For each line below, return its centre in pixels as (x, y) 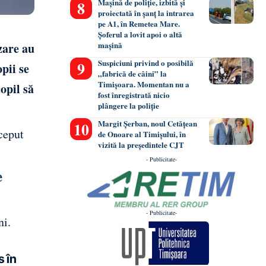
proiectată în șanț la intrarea (146, 13)
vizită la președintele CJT (141, 145)
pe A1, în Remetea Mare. (139, 24)
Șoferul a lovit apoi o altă (140, 34)
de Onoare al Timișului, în (142, 134)
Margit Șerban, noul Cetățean (148, 123)
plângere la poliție (129, 106)
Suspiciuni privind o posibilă (146, 63)
